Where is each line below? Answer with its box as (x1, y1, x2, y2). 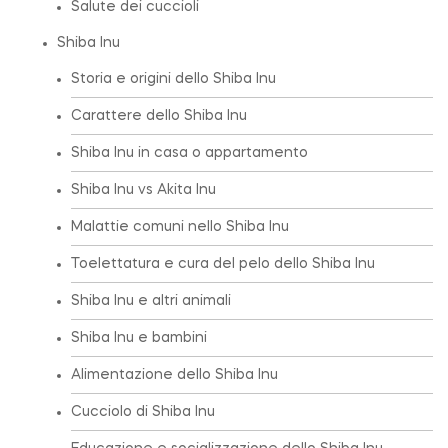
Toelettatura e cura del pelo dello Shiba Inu (71, 256, 375, 271)
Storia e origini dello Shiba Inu (71, 71, 276, 86)
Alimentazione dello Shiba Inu (71, 367, 278, 382)
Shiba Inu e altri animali (71, 293, 231, 308)
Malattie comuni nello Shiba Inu (71, 219, 289, 234)
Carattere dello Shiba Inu (71, 108, 247, 123)
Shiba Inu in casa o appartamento (71, 145, 308, 160)
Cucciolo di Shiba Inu (71, 404, 215, 419)
